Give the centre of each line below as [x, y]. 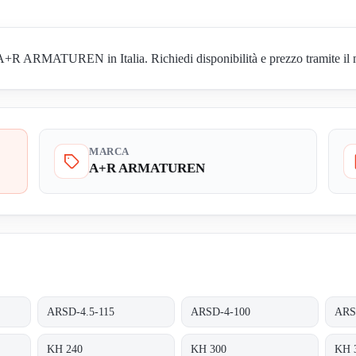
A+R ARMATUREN [147, 168]
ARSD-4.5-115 [81, 311]
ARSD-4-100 [221, 311]
